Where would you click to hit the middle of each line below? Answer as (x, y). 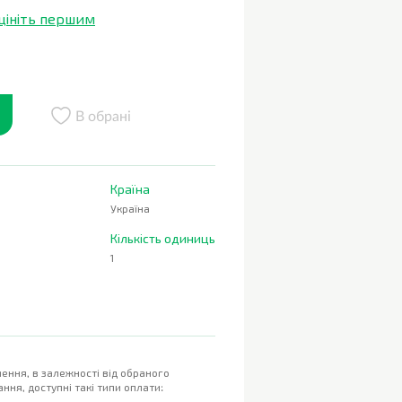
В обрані (103, 116)
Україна (130, 208)
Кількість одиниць (163, 238)
